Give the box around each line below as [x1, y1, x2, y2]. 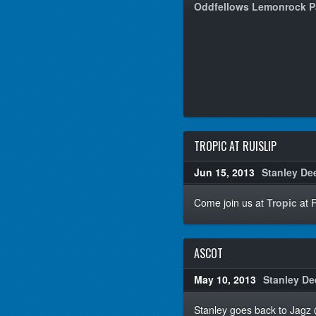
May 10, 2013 [194, 272, 256, 286]
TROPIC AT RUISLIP [194, 138, 276, 154]
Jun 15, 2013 [194, 165, 255, 179]
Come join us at [194, 195, 267, 209]
